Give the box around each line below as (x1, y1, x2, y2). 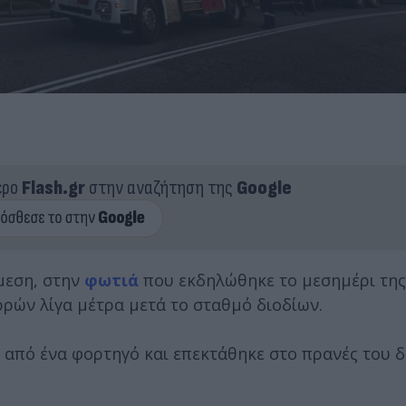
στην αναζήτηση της (84, 175, 237, 200)
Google (236, 175, 292, 200)
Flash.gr (21, 175, 85, 200)
